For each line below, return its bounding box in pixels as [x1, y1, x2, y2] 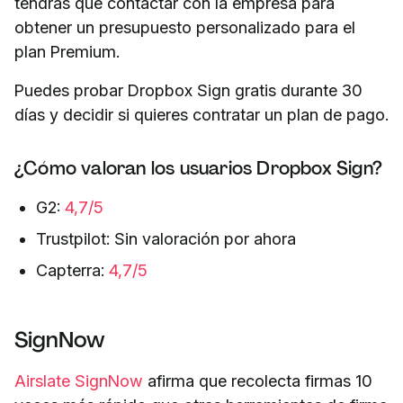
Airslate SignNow [14, 372, 143, 391]
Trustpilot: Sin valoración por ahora [36, 229, 296, 249]
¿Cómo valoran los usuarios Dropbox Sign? [14, 157, 382, 181]
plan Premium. [14, 42, 120, 62]
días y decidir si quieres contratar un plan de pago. [14, 105, 389, 125]
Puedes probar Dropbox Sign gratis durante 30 [14, 81, 363, 101]
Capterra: [36, 261, 109, 281]
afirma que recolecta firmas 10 [143, 372, 372, 391]
